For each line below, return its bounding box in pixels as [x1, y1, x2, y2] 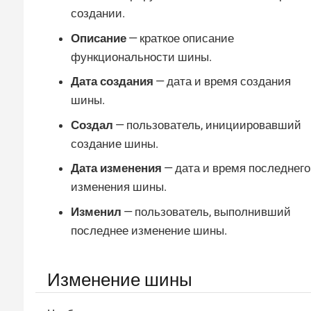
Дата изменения [71, 161, 162, 176]
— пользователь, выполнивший [121, 204, 291, 219]
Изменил [71, 204, 121, 219]
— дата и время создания [153, 74, 291, 89]
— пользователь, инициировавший [113, 117, 301, 132]
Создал [71, 117, 113, 132]
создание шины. [71, 136, 158, 151]
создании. [71, 6, 125, 21]
